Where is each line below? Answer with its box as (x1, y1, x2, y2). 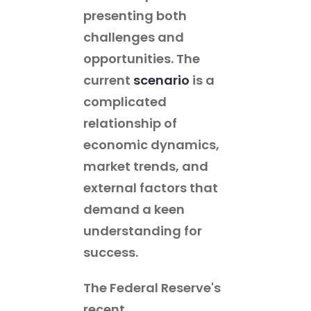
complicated (83, 92, 167, 110)
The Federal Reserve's (83, 278, 221, 296)
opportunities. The (83, 49, 200, 67)
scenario (131, 71, 190, 89)
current (83, 71, 131, 89)
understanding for (83, 221, 202, 239)
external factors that (83, 178, 218, 196)
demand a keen (83, 200, 185, 218)
